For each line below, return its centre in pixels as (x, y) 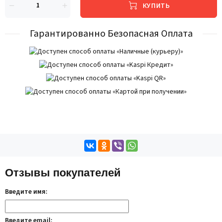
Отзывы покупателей (63, 173)
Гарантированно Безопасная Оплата (111, 34)
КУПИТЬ (155, 6)
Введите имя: (26, 192)
